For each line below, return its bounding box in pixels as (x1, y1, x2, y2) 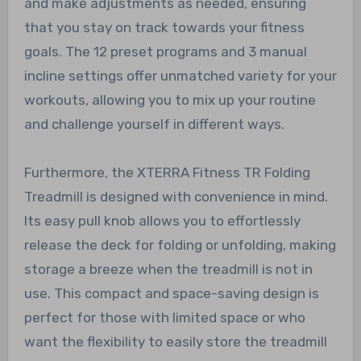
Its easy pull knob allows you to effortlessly (23, 213, 301, 230)
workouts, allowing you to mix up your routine (23, 92, 316, 109)
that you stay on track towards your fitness (23, 19, 305, 36)
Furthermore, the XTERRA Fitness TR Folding (23, 164, 310, 181)
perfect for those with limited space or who (23, 309, 305, 326)
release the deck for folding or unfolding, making (23, 237, 336, 254)
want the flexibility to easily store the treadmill (23, 334, 327, 351)
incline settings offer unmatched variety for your (23, 68, 337, 85)
